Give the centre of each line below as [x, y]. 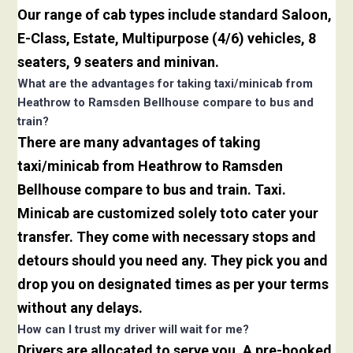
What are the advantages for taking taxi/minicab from [165, 84]
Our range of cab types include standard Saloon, [175, 15]
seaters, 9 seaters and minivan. [119, 62]
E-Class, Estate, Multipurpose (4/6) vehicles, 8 [167, 39]
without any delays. [80, 308]
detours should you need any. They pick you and [173, 261]
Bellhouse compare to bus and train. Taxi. [152, 190]
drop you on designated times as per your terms [173, 284]
